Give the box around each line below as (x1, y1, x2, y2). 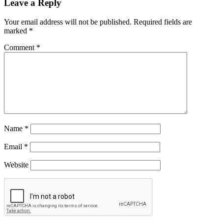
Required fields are (134, 17, 192, 26)
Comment (4, 43, 36, 52)
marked (4, 26, 29, 35)
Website (4, 160, 28, 169)
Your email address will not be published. (4, 17, 132, 26)
